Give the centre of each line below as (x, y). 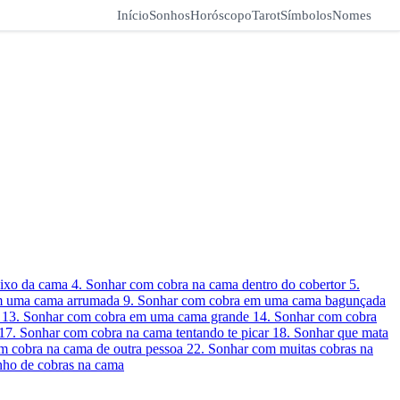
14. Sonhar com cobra (315, 317)
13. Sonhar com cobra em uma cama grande (127, 317)
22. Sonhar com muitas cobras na (280, 349)
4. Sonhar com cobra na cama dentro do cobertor (210, 285)
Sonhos (170, 15)
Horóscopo (221, 15)
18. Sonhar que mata (330, 333)
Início (133, 15)
